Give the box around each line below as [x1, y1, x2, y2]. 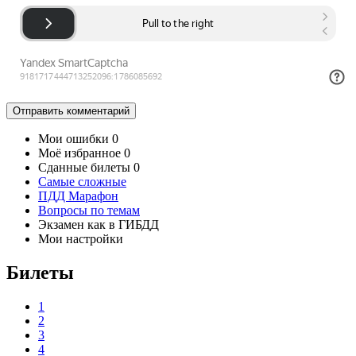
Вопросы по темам [38, 203, 140, 217]
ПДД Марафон [38, 188, 118, 203]
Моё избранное [38, 145, 121, 160]
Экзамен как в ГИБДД [38, 217, 159, 231]
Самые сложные [38, 174, 126, 188]
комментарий [67, 104, 130, 117]
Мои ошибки [38, 131, 109, 145]
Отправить [13, 104, 67, 117]
